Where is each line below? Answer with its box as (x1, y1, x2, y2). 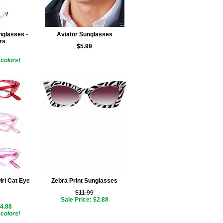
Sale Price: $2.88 (60, 196, 109, 203)
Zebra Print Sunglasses (51, 177, 117, 184)
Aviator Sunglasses (56, 31, 112, 38)
